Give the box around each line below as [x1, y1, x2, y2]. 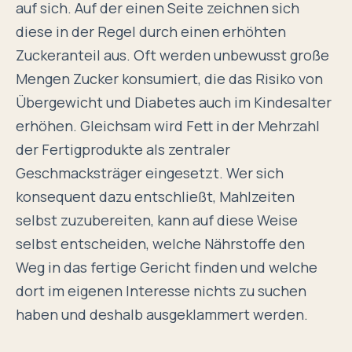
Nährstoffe [204, 234, 276, 254]
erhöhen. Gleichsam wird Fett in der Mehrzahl [16, 116, 320, 136]
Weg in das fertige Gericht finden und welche [16, 258, 317, 277]
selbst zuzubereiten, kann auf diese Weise [16, 211, 298, 230]
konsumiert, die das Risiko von [119, 69, 323, 89]
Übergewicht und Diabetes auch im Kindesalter [16, 93, 332, 112]
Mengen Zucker [16, 69, 119, 89]
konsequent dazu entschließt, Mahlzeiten [16, 187, 295, 207]
